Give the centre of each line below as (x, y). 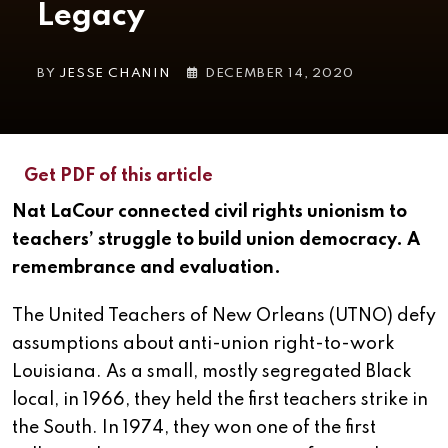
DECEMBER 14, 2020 (279, 74)
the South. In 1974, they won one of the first (194, 428)
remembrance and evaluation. (146, 268)
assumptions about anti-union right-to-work (203, 344)
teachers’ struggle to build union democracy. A (216, 240)
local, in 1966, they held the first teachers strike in (220, 400)
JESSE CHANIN (115, 74)
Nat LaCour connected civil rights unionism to (209, 212)
